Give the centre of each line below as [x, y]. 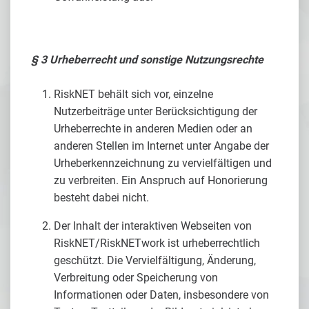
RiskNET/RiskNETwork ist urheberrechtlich [157, 243]
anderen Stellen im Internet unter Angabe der [161, 146]
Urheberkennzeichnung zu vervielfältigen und [163, 163]
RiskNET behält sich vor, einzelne [133, 94]
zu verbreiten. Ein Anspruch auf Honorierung [161, 180]
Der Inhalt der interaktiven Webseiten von [153, 226]
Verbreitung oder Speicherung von [136, 278]
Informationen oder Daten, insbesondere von [161, 295]
